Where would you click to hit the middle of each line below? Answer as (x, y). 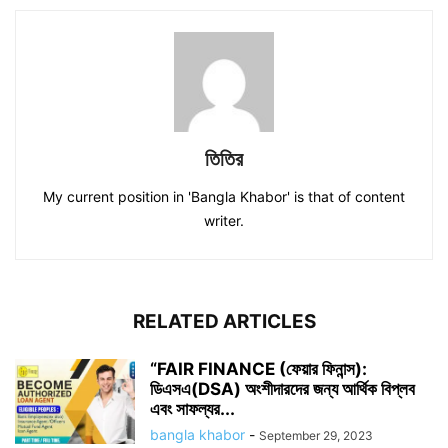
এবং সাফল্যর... (192, 409)
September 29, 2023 (316, 435)
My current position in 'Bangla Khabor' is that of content (224, 196)
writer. (224, 220)
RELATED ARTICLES (224, 321)
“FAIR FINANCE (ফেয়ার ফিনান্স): (258, 369)
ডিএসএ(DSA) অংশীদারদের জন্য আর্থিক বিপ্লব (282, 389)
